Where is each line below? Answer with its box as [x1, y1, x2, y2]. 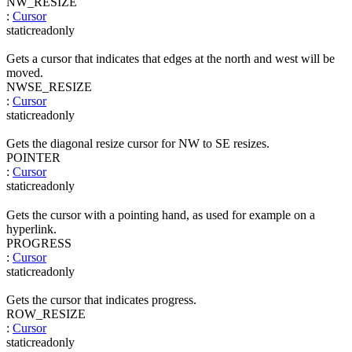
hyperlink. [6, 222, 57, 236]
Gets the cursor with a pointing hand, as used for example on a [6, 207, 315, 222]
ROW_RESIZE [6, 306, 86, 321]
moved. [6, 65, 43, 79]
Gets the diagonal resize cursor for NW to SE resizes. [6, 137, 269, 151]
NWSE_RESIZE [6, 79, 92, 93]
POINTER [6, 151, 60, 165]
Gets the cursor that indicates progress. [6, 292, 196, 306]
